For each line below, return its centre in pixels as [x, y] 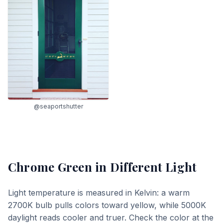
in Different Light [144, 167]
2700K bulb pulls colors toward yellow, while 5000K [107, 205]
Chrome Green [50, 167]
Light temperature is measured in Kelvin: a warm [99, 193]
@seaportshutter [58, 106]
